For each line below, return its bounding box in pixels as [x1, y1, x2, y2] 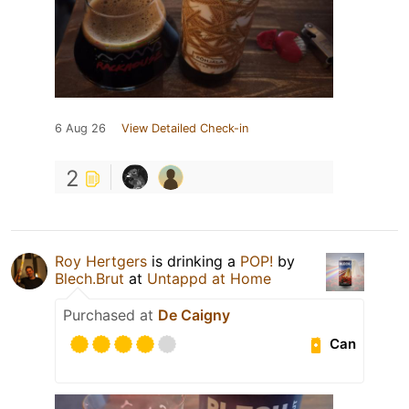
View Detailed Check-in [121, 121, 248, 135]
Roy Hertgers [55, 251, 147, 270]
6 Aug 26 [55, 121, 106, 135]
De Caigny [158, 305, 230, 324]
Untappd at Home [147, 268, 271, 288]
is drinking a [147, 251, 240, 270]
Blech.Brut [55, 268, 124, 288]
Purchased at [63, 305, 158, 324]
